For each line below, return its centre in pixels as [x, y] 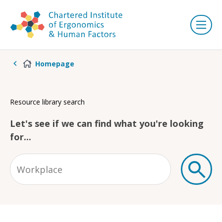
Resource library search [47, 102]
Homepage [55, 63]
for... [21, 137]
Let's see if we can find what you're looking [107, 123]
